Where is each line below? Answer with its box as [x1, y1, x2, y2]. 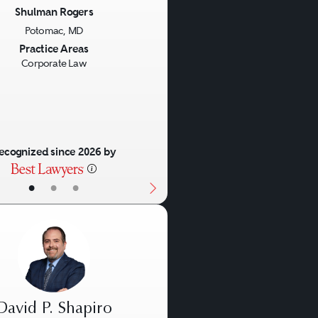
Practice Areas [19, 42, 89, 55]
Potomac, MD [24, 25, 84, 37]
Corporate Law [21, 58, 87, 70]
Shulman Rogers [15, 5, 93, 19]
